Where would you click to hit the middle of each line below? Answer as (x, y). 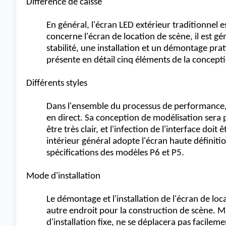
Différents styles (57, 83)
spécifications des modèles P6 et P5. (115, 153)
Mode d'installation (63, 176)
